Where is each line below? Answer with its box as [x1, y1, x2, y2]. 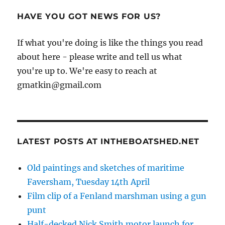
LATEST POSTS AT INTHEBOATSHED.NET [17, 136, 200, 146]
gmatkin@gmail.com [17, 79, 102, 90]
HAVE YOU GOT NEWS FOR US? [17, 11, 161, 21]
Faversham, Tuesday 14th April [27, 176, 150, 187]
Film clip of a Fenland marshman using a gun [27, 190, 207, 201]
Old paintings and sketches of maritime [27, 162, 185, 173]
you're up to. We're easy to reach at [17, 65, 158, 76]
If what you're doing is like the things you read [17, 37, 203, 48]
